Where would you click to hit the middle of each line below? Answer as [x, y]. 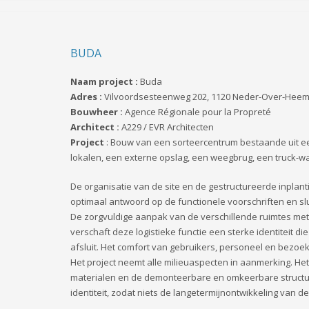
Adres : [86, 97]
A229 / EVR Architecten [168, 127]
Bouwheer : [98, 112]
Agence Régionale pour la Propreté [198, 112]
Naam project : [105, 81]
